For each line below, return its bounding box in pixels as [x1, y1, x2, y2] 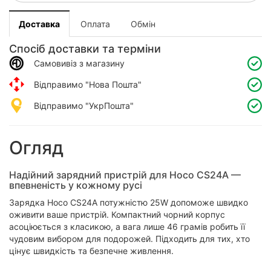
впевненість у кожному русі [9, 179, 142, 192]
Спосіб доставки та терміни [9, 42, 161, 56]
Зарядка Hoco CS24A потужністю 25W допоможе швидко [9, 197, 248, 208]
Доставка [19, 19, 60, 30]
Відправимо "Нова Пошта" [24, 79, 142, 90]
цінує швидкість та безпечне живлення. [9, 246, 174, 256]
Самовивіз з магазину [24, 57, 125, 68]
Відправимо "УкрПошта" [24, 100, 134, 111]
